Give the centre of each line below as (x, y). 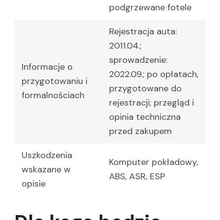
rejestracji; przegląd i (151, 103)
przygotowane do (145, 89)
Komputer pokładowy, (153, 162)
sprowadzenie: (138, 60)
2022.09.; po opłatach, (154, 74)
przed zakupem (140, 131)
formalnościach (53, 96)
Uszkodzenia (47, 155)
